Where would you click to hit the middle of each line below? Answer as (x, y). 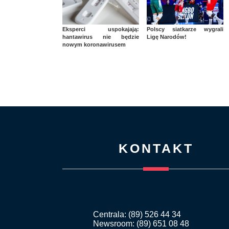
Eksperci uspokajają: (101, 29)
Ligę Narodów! (167, 37)
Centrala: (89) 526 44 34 (137, 215)
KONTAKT (156, 148)
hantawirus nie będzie (101, 37)
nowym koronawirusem (94, 45)
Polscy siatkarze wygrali (185, 29)
